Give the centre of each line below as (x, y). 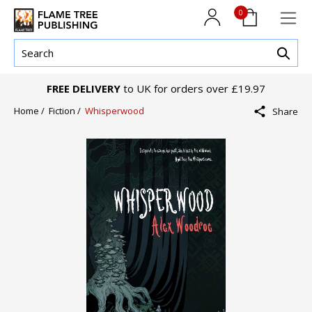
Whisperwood (115, 111)
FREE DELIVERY (84, 89)
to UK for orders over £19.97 (193, 89)
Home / (31, 111)
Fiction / (67, 111)
